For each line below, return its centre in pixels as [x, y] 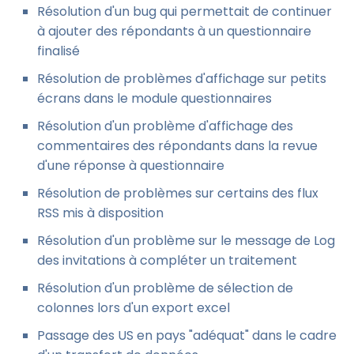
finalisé [58, 51]
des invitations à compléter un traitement [167, 260]
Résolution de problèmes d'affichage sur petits [182, 78]
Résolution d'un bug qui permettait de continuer [185, 11]
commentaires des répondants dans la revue [177, 145]
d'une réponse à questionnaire [131, 165]
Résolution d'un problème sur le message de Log [186, 240]
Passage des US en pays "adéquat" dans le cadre [187, 335]
